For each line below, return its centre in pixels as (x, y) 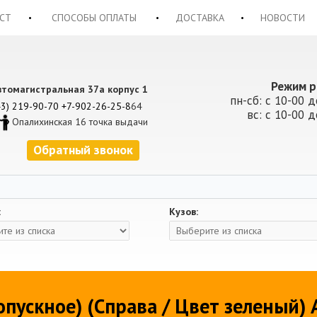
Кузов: (184, 212)
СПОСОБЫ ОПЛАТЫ (94, 18)
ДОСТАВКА (200, 18)
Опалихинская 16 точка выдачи (80, 121)
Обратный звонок (83, 150)
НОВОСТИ (282, 18)
